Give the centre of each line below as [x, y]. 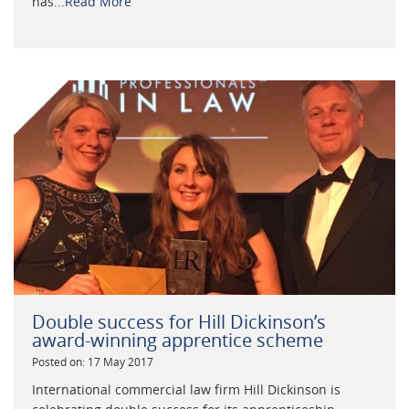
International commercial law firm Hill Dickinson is [186, 390]
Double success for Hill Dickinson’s [179, 322]
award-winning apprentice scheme [178, 341]
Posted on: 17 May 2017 [93, 362]
